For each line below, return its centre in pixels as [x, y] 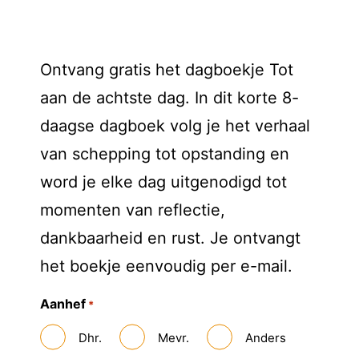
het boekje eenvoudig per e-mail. [166, 266]
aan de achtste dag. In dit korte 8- [169, 98]
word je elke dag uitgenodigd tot [163, 182]
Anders [266, 337]
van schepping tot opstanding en [165, 154]
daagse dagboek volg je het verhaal [175, 126]
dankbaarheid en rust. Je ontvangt [170, 238]
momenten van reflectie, [133, 210]
